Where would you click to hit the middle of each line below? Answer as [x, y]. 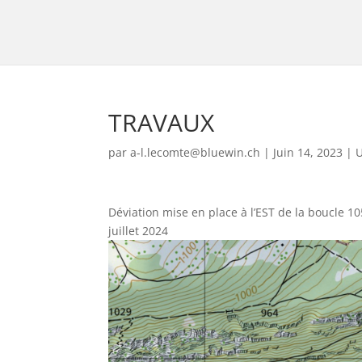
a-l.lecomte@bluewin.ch [196, 152]
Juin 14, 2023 [308, 152]
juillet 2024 [139, 231]
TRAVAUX [162, 122]
